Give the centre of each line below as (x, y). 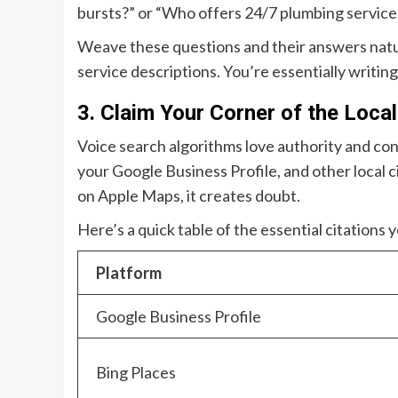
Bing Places (136, 373)
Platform (129, 273)
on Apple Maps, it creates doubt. (189, 196)
